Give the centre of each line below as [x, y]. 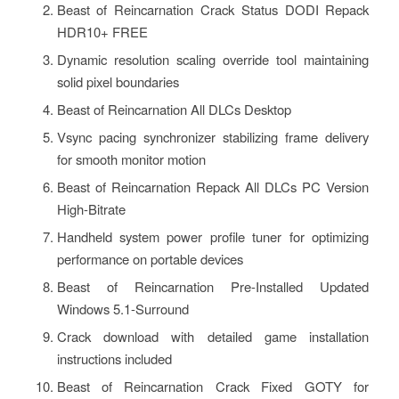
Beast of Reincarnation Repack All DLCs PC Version [213, 186]
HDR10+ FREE [102, 31]
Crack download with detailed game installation [213, 336]
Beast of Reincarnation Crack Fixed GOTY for [213, 386]
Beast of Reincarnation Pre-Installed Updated [213, 286]
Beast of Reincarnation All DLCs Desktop [174, 109]
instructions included [114, 358]
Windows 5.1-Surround [122, 308]
